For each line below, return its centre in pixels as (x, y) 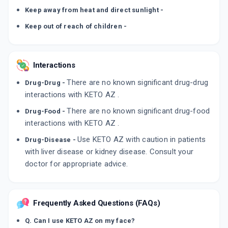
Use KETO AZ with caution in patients (142, 139)
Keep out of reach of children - (76, 26)
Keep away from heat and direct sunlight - (94, 10)
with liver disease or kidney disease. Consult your (109, 152)
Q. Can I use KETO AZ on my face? (80, 221)
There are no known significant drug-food (138, 111)
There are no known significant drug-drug (138, 82)
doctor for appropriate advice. (76, 164)
